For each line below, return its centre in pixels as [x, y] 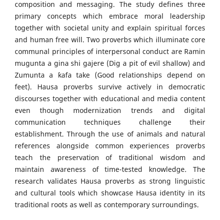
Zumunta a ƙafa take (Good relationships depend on [110, 75]
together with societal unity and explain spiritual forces [110, 28]
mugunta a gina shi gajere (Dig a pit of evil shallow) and [110, 63]
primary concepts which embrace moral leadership [110, 16]
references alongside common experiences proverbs [110, 146]
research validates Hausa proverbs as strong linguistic [110, 181]
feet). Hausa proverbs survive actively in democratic [110, 87]
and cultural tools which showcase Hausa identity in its [110, 193]
